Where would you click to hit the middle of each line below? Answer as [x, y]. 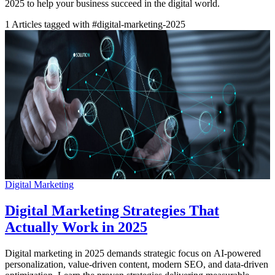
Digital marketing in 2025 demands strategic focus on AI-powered [133, 253]
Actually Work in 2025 [76, 227]
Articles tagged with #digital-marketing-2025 [98, 24]
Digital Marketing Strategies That [112, 210]
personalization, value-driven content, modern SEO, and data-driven [137, 264]
